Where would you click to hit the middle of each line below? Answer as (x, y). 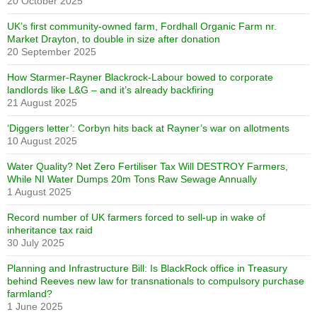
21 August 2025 (42, 103)
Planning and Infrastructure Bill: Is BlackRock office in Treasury (147, 269)
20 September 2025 (52, 52)
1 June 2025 (35, 307)
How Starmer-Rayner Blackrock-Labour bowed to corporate (140, 77)
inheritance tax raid (50, 230)
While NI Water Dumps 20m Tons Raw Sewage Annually (132, 179)
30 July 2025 (36, 243)
